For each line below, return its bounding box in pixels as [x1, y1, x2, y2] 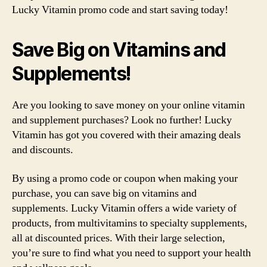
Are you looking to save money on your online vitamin [12, 98, 245, 112]
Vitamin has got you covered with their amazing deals [12, 128, 241, 142]
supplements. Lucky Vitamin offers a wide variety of [12, 201, 237, 215]
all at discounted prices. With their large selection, [12, 231, 225, 245]
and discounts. [12, 143, 73, 157]
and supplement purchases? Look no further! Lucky [12, 113, 232, 127]
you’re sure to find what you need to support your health [12, 246, 251, 260]
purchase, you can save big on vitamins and [12, 186, 197, 200]
